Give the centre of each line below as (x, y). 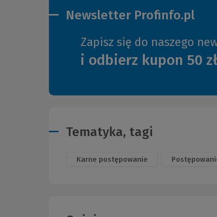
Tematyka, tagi (109, 132)
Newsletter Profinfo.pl (130, 15)
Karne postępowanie (112, 159)
